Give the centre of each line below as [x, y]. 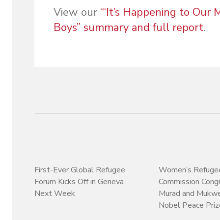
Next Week [55, 193]
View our [77, 13]
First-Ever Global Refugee [80, 170]
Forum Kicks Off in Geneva [79, 181]
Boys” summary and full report [128, 28]
